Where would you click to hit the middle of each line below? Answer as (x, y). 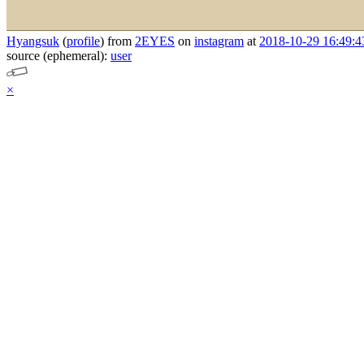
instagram (219, 41)
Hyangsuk (33, 41)
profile (83, 41)
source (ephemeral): (58, 56)
